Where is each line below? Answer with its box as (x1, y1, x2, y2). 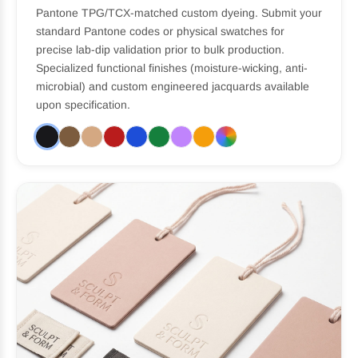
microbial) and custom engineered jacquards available (36, 80, 309, 93)
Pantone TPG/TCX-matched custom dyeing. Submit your (36, 6, 322, 20)
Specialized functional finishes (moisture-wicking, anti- (36, 62, 308, 75)
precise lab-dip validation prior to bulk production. (36, 43, 284, 57)
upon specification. (36, 98, 130, 112)
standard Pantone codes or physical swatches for (36, 25, 284, 38)
